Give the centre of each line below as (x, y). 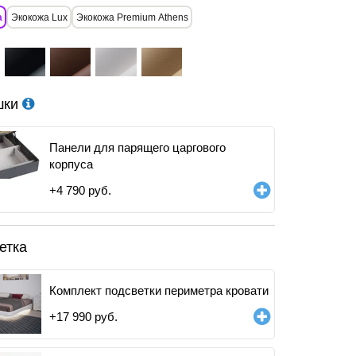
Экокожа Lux (39, 17)
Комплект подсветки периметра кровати (159, 290)
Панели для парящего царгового (137, 147)
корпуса (71, 164)
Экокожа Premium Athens (132, 17)
